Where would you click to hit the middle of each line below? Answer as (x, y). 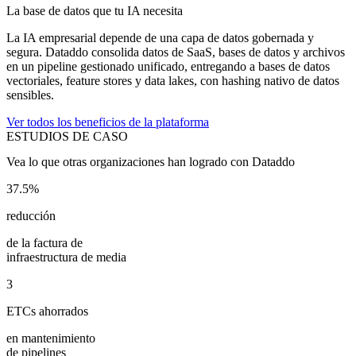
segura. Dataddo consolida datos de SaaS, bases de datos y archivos (176, 52)
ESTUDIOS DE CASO (67, 137)
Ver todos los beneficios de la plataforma (108, 122)
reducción (31, 215)
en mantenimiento (51, 338)
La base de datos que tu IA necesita (95, 11)
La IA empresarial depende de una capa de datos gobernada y (160, 38)
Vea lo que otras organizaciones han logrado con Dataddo (151, 161)
